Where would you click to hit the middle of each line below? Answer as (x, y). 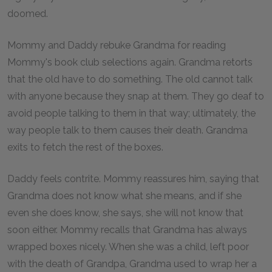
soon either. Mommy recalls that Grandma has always (127, 230)
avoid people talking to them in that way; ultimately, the (131, 113)
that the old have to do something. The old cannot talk (130, 79)
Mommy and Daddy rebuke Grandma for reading (117, 45)
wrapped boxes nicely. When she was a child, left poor (128, 247)
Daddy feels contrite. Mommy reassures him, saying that (133, 179)
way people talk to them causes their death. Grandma (127, 130)
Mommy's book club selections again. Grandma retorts (130, 62)
